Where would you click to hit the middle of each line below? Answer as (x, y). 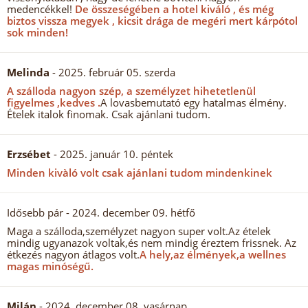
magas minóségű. (50, 266)
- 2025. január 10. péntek (112, 154)
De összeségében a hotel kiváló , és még (173, 9)
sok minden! (37, 32)
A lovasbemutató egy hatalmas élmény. (194, 102)
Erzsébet (29, 154)
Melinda (28, 72)
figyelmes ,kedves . (54, 102)
